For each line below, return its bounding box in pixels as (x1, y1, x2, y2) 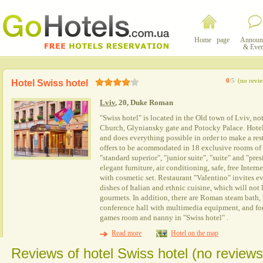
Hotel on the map (171, 229, 218, 237)
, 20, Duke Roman (115, 98, 173, 107)
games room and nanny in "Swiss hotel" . (100, 214, 228, 222)
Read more (112, 229, 141, 237)
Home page (190, 36, 230, 44)
